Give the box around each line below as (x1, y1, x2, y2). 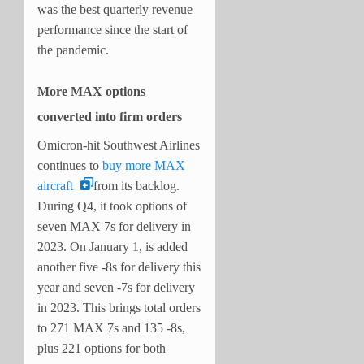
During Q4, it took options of (37, 198, 187, 213)
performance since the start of (37, 22, 188, 37)
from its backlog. (93, 178, 180, 193)
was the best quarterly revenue (37, 2, 193, 16)
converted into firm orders (37, 109, 182, 123)
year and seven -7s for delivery (37, 279, 195, 294)
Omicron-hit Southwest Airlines (37, 137, 200, 152)
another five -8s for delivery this (37, 259, 201, 274)
